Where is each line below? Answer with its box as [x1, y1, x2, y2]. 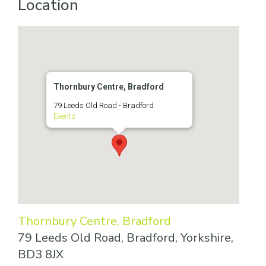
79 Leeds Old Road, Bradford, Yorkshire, [18, 230, 233, 246]
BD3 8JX [18, 246, 64, 262]
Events [53, 112, 75, 121]
